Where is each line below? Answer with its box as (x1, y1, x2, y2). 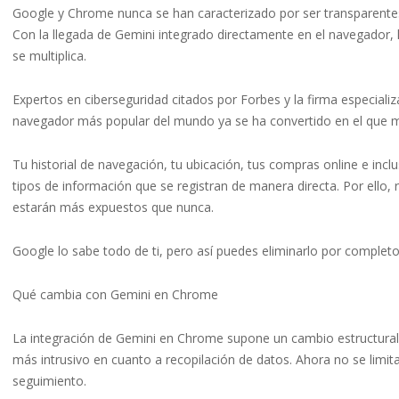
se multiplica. (12, 47, 86, 65)
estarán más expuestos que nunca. (12, 199, 214, 216)
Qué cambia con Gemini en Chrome (12, 286, 218, 304)
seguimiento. (12, 372, 86, 390)
